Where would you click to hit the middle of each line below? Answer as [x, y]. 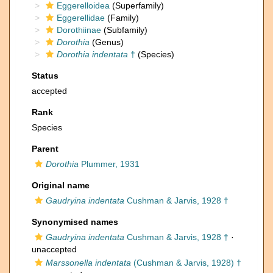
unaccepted [54, 249]
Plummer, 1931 [109, 164]
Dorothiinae [79, 30]
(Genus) [107, 42]
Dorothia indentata [92, 54]
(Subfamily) [124, 30]
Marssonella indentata [88, 263]
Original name [61, 185]
